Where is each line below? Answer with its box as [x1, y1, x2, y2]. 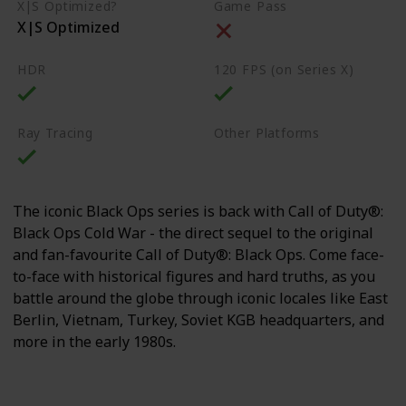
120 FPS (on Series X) [213, 61, 355, 79]
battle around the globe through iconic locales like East [13, 287, 388, 308]
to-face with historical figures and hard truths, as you [13, 266, 375, 286]
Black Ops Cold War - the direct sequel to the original [13, 222, 373, 243]
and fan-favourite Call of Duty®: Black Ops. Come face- [13, 244, 384, 265]
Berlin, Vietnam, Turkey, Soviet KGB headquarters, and [13, 309, 384, 330]
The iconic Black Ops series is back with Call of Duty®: [13, 200, 383, 221]
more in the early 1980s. [13, 331, 176, 352]
